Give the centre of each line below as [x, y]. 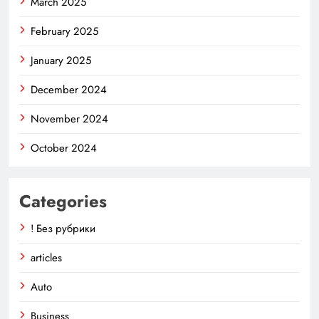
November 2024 [69, 119]
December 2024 [69, 90]
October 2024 [64, 148]
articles [46, 258]
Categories [63, 202]
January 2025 [61, 61]
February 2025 [64, 32]
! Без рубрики [63, 229]
